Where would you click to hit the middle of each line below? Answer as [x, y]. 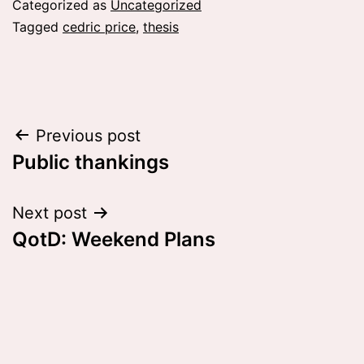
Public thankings [91, 162]
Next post [50, 212]
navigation [82, 177]
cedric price [99, 26]
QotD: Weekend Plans [114, 239]
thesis [161, 26]
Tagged [37, 26]
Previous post [88, 135]
